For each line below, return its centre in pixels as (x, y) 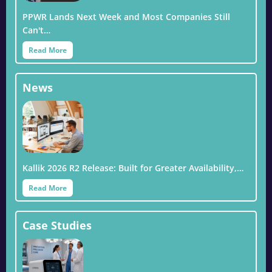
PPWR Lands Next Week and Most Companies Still (126, 16)
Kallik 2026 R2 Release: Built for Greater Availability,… (133, 168)
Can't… (36, 30)
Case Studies (57, 225)
